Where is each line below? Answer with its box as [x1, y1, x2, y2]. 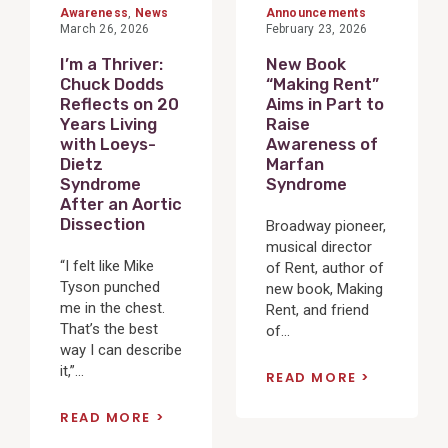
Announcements [265, 6, 366, 21]
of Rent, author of [265, 258, 384, 277]
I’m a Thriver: [60, 55, 163, 75]
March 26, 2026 [60, 22, 150, 37]
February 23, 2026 [265, 22, 368, 37]
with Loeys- [60, 135, 156, 155]
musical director [265, 237, 372, 256]
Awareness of [265, 135, 378, 155]
